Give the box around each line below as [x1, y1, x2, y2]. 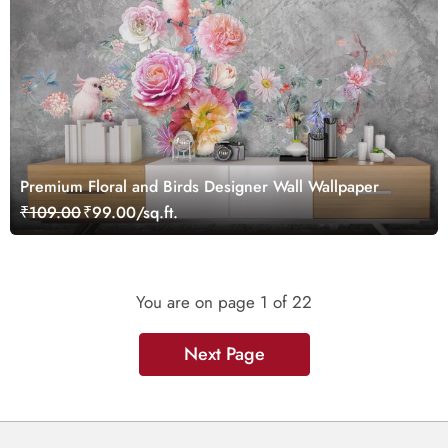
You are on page [136, 290, 260, 315]
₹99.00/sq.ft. [83, 201, 178, 225]
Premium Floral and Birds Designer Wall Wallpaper [20, 175, 379, 199]
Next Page [183, 341, 265, 368]
